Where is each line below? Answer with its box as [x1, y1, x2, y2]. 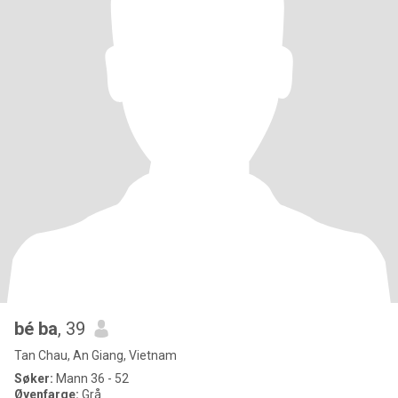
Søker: [14, 371, 53, 386]
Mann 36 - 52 [53, 371, 129, 386]
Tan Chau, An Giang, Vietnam [14, 348, 177, 362]
